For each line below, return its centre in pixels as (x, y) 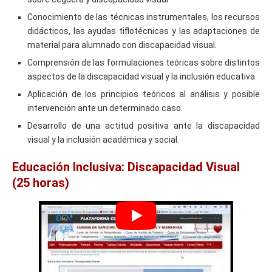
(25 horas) (41, 182)
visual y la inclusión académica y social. (103, 139)
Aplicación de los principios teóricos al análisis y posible (144, 94)
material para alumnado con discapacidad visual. (122, 45)
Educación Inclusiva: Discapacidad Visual (126, 167)
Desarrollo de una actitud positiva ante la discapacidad (144, 125)
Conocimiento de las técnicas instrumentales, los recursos (144, 17)
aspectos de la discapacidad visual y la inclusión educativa (141, 76)
